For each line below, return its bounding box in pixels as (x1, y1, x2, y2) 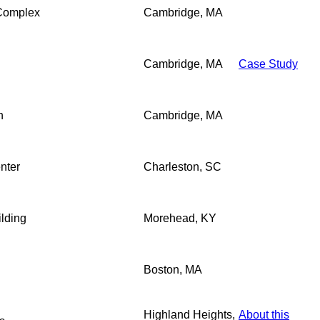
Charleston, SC (144, 160, 221, 173)
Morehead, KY (144, 211, 216, 224)
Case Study (239, 57, 298, 70)
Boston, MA (144, 263, 202, 276)
